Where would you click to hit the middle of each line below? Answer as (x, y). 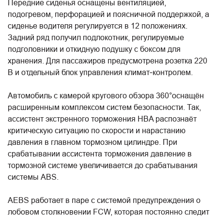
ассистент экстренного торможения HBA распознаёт (102, 119)
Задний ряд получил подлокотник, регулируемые (96, 37)
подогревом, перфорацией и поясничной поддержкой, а (108, 14)
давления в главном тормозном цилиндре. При (93, 142)
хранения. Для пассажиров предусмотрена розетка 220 (108, 61)
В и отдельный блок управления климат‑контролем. (100, 72)
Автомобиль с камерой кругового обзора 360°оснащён (106, 95)
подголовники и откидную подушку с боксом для (94, 49)
